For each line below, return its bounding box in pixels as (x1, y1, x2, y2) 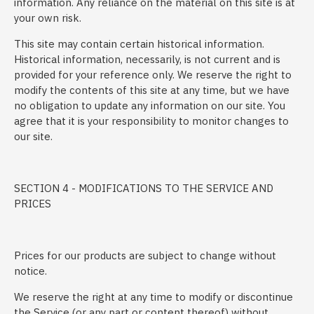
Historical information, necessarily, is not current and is (14, 53, 280, 66)
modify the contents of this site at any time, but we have (14, 83, 289, 97)
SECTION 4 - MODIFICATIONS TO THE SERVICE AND (14, 182, 273, 195)
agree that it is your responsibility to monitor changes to (14, 114, 289, 128)
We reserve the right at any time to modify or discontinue (14, 290, 293, 303)
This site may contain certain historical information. (14, 37, 264, 50)
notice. (14, 264, 47, 278)
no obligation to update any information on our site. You (14, 99, 285, 112)
